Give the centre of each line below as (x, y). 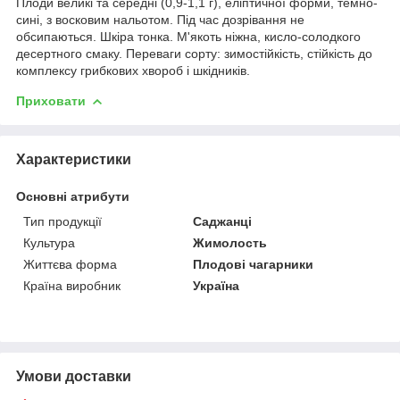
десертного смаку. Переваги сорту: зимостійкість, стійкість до (194, 53)
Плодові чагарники (254, 264)
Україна (217, 285)
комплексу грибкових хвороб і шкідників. (133, 70)
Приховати (51, 100)
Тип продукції (62, 221)
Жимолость (230, 242)
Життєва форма (70, 264)
